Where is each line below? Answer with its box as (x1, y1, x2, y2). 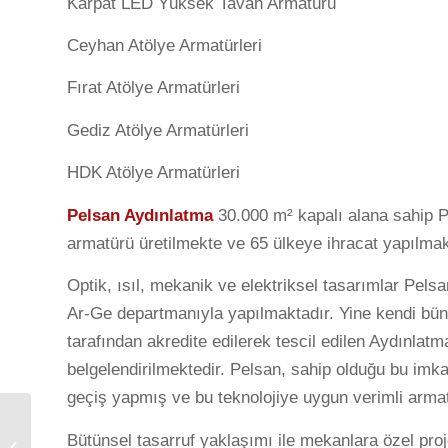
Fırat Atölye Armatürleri (67, 78, 240, 98)
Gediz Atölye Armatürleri (67, 120, 249, 140)
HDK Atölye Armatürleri (67, 163, 240, 183)
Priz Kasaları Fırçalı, (35, 419, 155, 434)
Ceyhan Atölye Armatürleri (67, 35, 262, 55)
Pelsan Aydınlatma (67, 205, 213, 225)
